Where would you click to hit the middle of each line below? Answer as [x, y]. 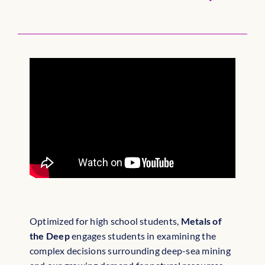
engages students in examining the [144, 236]
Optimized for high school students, [105, 221]
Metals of [201, 221]
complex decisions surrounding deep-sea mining [130, 251]
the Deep [51, 236]
